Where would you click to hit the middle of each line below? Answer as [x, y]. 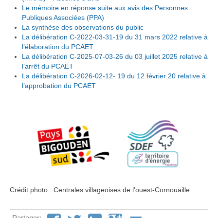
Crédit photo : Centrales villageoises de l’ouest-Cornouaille [100, 190]
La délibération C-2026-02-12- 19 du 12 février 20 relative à [114, 76]
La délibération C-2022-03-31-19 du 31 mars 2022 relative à [115, 37]
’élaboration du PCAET [58, 46]
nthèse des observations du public [91, 27]
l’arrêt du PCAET [48, 66]
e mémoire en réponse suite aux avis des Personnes [107, 8]
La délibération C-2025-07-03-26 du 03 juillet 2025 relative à [115, 56]
